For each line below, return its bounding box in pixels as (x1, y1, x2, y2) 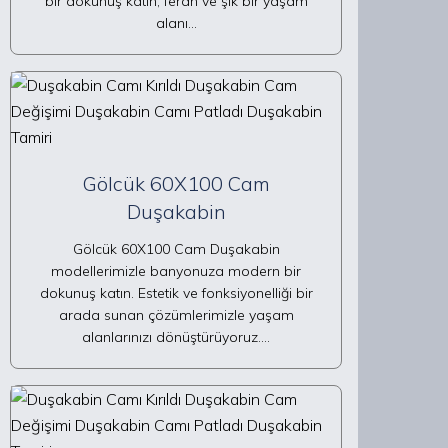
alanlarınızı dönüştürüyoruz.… (82, 328, 270, 346)
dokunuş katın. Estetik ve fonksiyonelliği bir (39, 284, 313, 302)
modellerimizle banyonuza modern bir (51, 262, 301, 280)
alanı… (155, 14, 197, 32)
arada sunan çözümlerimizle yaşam (58, 306, 294, 324)
